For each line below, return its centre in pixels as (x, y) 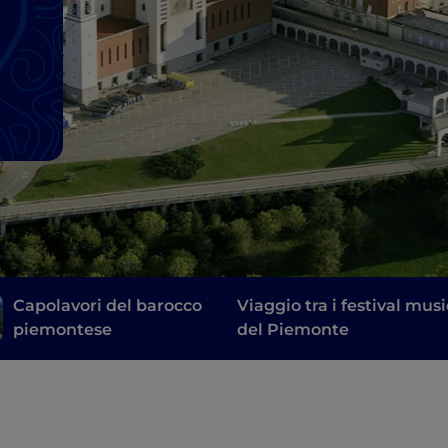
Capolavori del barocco (108, 306)
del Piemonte (293, 330)
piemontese (63, 330)
